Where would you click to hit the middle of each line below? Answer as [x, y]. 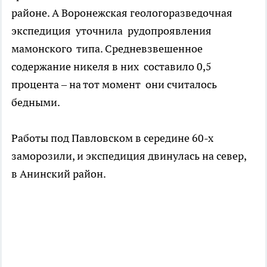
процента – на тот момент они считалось [114, 84]
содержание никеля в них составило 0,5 [111, 66]
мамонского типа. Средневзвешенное [108, 48]
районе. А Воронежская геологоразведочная [122, 13]
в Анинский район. [60, 173]
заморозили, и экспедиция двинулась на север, [130, 156]
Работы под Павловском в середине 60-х [112, 138]
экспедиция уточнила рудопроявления [111, 30]
